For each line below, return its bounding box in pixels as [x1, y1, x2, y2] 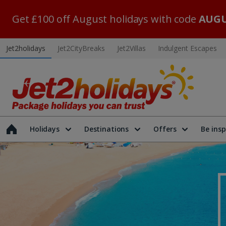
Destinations [84, 124, 129, 134]
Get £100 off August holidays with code [12, 12, 199, 26]
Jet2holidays [6, 43, 45, 53]
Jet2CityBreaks [58, 43, 105, 53]
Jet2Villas [117, 43, 146, 53]
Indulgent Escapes [158, 43, 217, 53]
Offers [153, 124, 177, 134]
